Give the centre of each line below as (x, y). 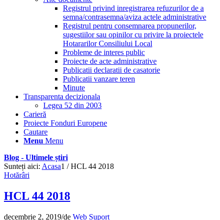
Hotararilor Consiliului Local (108, 43)
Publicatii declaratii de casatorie (111, 70)
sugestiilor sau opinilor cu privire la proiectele (133, 35)
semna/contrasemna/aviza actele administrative (135, 17)
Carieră (35, 114)
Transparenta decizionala (62, 96)
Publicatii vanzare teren (99, 79)
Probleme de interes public (104, 52)
